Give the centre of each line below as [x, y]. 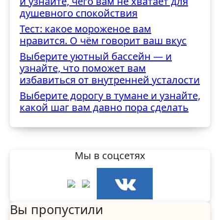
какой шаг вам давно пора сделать [104, 107]
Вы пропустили [56, 209]
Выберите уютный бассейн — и [96, 56]
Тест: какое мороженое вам [85, 29]
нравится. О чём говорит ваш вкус [103, 41]
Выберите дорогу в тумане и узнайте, [110, 96]
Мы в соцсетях [110, 155]
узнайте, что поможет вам [83, 68]
